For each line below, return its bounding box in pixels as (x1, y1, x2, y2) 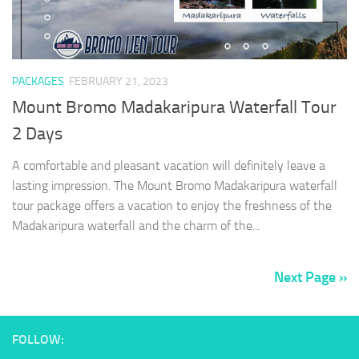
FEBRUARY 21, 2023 (69, 74, 168, 88)
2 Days (12, 123, 63, 145)
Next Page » (274, 268, 347, 287)
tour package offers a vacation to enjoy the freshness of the (12, 198, 332, 214)
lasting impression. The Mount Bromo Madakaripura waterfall (12, 178, 337, 194)
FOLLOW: (12, 332, 64, 348)
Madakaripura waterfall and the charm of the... (12, 218, 260, 234)
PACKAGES (12, 74, 64, 88)
